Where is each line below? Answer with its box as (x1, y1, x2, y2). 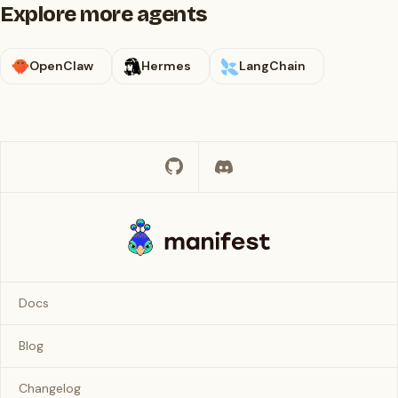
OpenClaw (29, 58, 93, 74)
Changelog (19, 380, 81, 396)
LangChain (239, 58, 306, 74)
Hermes (141, 58, 191, 74)
